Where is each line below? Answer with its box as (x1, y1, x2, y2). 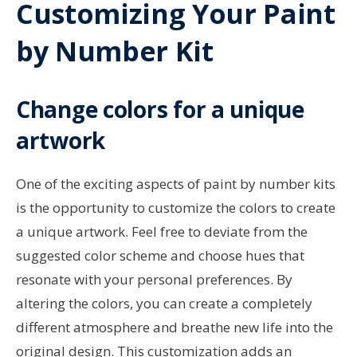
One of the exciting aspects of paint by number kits (16, 175, 335, 194)
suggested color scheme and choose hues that (16, 246, 304, 265)
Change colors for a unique (16, 94, 304, 125)
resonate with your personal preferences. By (16, 270, 292, 289)
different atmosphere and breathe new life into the (16, 318, 333, 337)
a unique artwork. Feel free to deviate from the (16, 222, 308, 241)
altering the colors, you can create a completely (16, 294, 312, 313)
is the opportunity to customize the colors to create (16, 198, 335, 218)
